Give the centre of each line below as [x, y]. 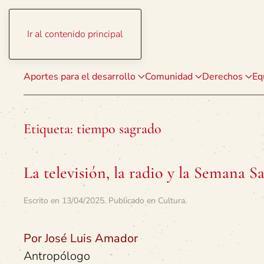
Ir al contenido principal [75, 34]
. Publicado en [131, 201]
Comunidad [169, 77]
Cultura [171, 201]
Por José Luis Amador [81, 238]
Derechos [222, 77]
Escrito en [43, 201]
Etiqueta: [50, 129]
